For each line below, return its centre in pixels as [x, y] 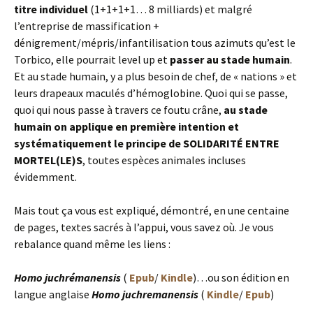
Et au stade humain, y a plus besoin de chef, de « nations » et [155, 77]
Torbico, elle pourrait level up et [91, 60]
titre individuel [51, 9]
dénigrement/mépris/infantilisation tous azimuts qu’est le [155, 43]
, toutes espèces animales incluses [164, 160]
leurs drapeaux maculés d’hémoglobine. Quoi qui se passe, [151, 93]
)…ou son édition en [241, 278]
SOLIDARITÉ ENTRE [231, 144]
